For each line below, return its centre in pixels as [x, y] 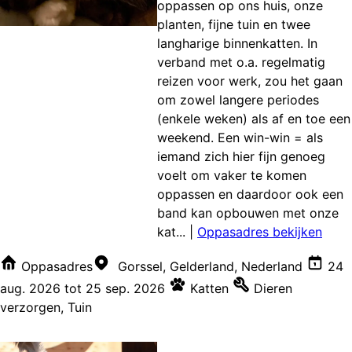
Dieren [273, 289]
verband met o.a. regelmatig [241, 62]
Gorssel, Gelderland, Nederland [210, 267]
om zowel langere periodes [238, 100]
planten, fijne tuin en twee [234, 25]
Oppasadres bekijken [260, 232]
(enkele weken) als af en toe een [254, 119]
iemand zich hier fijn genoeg [241, 157]
